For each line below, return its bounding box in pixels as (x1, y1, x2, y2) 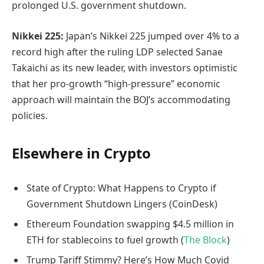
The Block (184, 233, 227, 246)
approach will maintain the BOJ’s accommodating (12, 93, 230, 106)
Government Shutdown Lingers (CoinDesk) (27, 197, 217, 210)
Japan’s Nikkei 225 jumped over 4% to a (66, 29, 239, 42)
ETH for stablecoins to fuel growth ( (27, 233, 184, 246)
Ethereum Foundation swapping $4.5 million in (27, 217, 234, 230)
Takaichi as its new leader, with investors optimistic (12, 61, 237, 74)
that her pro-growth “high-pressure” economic (12, 77, 220, 90)
